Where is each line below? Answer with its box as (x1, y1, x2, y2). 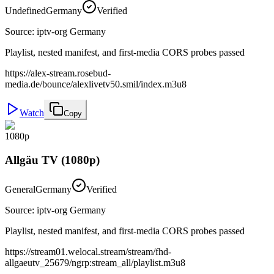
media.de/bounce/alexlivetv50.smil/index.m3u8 (5, 78, 187, 89)
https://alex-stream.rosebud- (5, 67, 111, 78)
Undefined (5, 5, 46, 16)
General (5, 184, 35, 195)
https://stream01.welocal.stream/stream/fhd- (5, 246, 171, 257)
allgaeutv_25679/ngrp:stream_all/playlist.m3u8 (5, 257, 185, 268)
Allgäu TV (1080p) (5, 153, 100, 166)
